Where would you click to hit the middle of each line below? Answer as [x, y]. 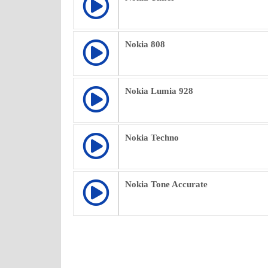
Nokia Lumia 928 [159, 91]
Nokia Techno [152, 138]
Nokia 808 [145, 44]
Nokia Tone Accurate [166, 184]
